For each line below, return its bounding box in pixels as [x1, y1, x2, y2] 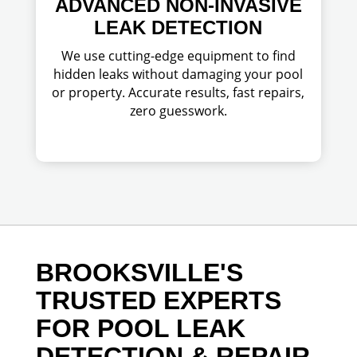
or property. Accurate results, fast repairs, [52, 83, 305, 101]
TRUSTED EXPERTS [35, 285, 281, 315]
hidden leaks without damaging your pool [53, 65, 304, 83]
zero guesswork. [129, 101, 227, 120]
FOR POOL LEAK [35, 313, 245, 343]
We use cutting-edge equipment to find [61, 46, 296, 65]
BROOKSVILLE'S [35, 257, 243, 287]
